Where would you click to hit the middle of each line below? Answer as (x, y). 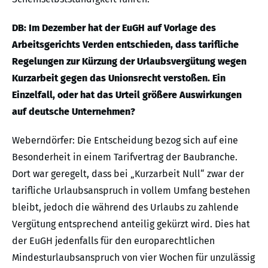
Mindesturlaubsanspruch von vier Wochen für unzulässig (133, 258)
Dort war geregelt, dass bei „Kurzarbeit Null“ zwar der (128, 174)
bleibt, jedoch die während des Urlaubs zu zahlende (125, 208)
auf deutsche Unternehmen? (74, 112)
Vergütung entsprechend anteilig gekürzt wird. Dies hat (131, 224)
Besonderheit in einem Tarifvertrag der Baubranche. (125, 157)
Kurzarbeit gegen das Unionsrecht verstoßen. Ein (119, 78)
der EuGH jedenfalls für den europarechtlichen (113, 241)
